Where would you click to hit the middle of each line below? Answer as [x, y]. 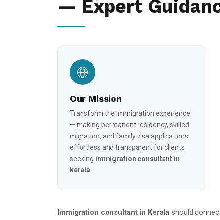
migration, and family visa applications [129, 136]
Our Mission [96, 98]
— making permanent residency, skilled [129, 125]
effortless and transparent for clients [127, 147]
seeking [82, 159]
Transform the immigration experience [130, 113]
